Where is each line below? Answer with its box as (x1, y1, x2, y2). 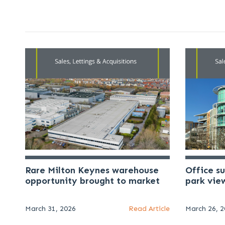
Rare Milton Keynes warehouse (25, 165, 159, 176)
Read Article (128, 204, 170, 213)
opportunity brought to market (25, 175, 160, 187)
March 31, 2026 (25, 204, 76, 213)
